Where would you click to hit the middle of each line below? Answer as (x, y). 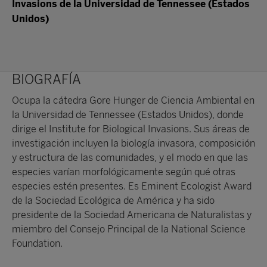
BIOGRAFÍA (46, 80)
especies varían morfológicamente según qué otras (124, 172)
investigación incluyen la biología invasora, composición (133, 143)
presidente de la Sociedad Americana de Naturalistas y (132, 215)
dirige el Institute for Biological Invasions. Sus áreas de (131, 129)
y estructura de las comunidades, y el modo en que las (130, 158)
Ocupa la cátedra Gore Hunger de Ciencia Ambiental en (133, 100)
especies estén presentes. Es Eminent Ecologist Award (132, 186)
